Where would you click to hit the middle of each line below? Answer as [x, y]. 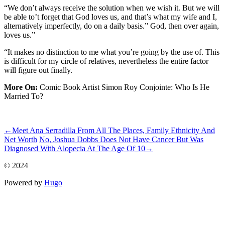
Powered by [24, 182]
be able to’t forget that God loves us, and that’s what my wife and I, [110, 17]
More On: [22, 87]
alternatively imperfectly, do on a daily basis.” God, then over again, [111, 26]
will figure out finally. [38, 70]
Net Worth [21, 139]
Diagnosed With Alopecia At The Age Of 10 [75, 148]
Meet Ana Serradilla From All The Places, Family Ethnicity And [114, 130]
